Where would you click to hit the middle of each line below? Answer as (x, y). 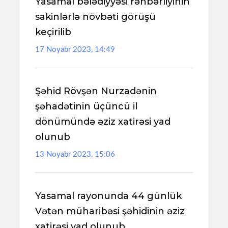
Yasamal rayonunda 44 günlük (108, 196)
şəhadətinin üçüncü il (86, 106)
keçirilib (53, 32)
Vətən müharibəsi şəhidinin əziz (110, 211)
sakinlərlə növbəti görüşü (95, 17)
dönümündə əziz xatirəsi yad (103, 122)
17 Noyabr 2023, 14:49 (75, 50)
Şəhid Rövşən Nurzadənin (96, 91)
